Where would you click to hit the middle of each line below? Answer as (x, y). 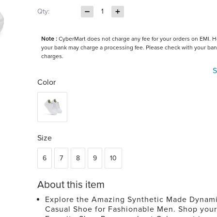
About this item (71, 185)
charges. (52, 56)
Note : (49, 39)
